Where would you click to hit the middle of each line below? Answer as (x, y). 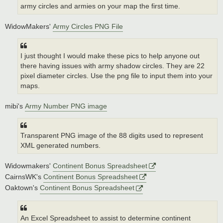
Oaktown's (22, 188)
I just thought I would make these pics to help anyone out (110, 56)
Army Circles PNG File (88, 26)
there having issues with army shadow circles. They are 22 (112, 66)
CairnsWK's (24, 177)
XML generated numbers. (60, 146)
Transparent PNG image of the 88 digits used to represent (112, 136)
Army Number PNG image (66, 106)
